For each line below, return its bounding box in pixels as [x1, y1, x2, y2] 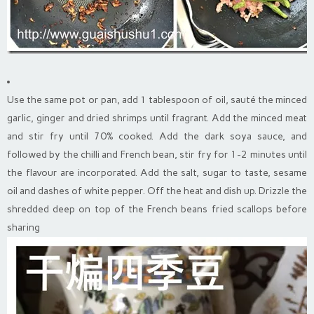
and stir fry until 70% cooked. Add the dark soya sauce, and [7, 130, 307, 142]
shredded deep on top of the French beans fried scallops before [7, 203, 307, 215]
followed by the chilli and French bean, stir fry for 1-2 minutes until [7, 148, 307, 161]
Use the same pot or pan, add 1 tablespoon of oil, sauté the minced [7, 93, 307, 106]
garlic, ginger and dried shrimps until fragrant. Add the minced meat [7, 111, 307, 124]
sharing [7, 221, 40, 233]
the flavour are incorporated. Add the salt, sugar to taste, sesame [7, 166, 307, 179]
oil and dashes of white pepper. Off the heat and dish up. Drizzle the [7, 184, 307, 197]
